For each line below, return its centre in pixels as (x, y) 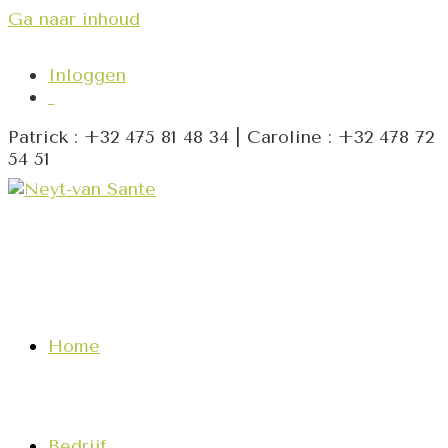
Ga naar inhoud (74, 19)
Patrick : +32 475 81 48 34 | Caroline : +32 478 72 (221, 137)
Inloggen (87, 75)
